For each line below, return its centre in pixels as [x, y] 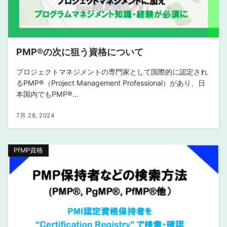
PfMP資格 [28, 150]
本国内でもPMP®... [47, 94]
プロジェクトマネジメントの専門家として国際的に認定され [112, 72]
